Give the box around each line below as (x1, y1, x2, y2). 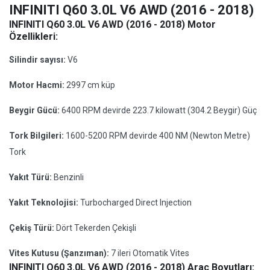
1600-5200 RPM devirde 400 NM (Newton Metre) (66, 131, 250, 140)
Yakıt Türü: (9, 172, 54, 182)
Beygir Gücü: (9, 105, 61, 115)
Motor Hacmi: (9, 80, 66, 90)
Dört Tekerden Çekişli (56, 223, 136, 233)
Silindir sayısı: (9, 55, 67, 64)
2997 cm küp (66, 80, 115, 90)
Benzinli (54, 172, 84, 182)
